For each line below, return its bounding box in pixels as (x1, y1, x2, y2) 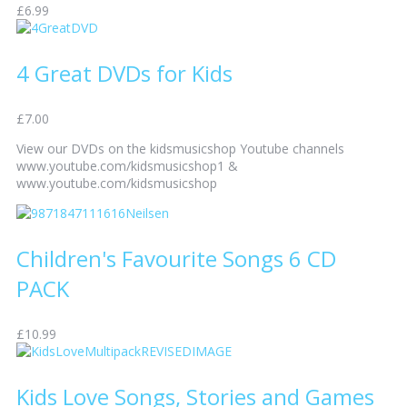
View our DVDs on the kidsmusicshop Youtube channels (16, 140, 344, 158)
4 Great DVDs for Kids (16, 58, 233, 89)
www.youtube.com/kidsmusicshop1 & (16, 157, 238, 175)
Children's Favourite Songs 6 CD (16, 243, 336, 274)
